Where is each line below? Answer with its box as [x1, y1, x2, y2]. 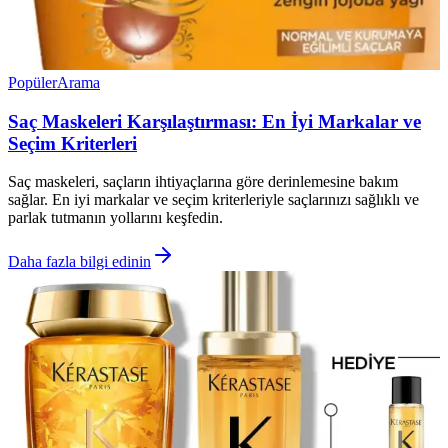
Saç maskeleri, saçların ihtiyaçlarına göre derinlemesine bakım [8, 173, 398, 191]
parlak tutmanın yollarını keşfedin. [8, 209, 223, 227]
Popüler [8, 73, 57, 91]
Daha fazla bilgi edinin [8, 253, 151, 271]
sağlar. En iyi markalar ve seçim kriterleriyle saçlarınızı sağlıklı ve [8, 191, 419, 209]
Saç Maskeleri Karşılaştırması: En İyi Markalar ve [8, 110, 421, 132]
